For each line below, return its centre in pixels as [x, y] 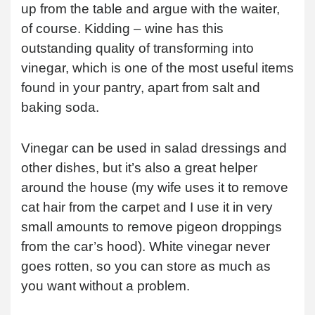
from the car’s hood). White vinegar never [146, 246]
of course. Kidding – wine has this [122, 28]
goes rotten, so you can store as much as [146, 266]
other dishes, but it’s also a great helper [139, 167]
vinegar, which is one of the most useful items [157, 67]
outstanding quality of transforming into [137, 48]
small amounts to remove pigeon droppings [152, 226]
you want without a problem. [105, 285]
